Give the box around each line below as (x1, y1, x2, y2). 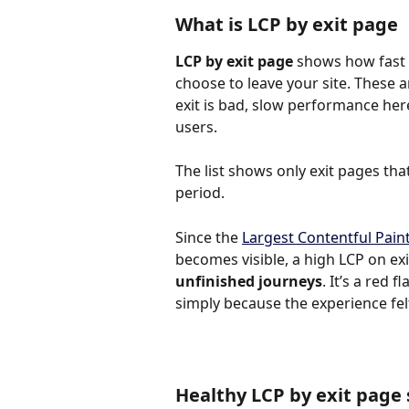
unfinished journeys (175, 270, 322, 291)
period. (175, 183, 225, 204)
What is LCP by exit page (175, 12, 398, 37)
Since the (175, 226, 242, 247)
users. (175, 117, 217, 137)
